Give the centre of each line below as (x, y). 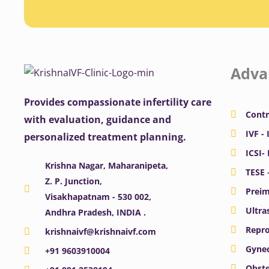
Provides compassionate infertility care (118, 102)
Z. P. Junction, (74, 181)
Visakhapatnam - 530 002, (98, 197)
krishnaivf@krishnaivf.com (101, 232)
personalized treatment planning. (105, 137)
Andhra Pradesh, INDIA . (95, 213)
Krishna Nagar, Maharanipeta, (107, 166)
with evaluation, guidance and (98, 120)
